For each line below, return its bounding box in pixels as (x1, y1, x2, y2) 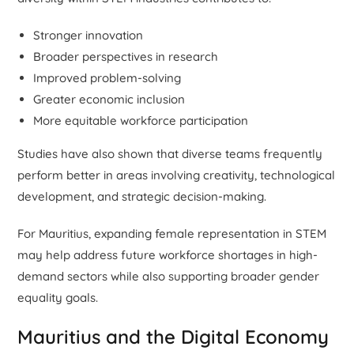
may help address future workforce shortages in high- (17, 247, 318, 262)
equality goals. (17, 289, 99, 305)
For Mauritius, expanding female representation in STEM (17, 225, 327, 241)
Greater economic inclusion (33, 91, 186, 107)
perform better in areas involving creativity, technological (17, 167, 336, 183)
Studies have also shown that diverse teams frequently (17, 145, 323, 161)
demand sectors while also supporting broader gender (17, 268, 320, 284)
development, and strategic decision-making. (17, 188, 267, 204)
